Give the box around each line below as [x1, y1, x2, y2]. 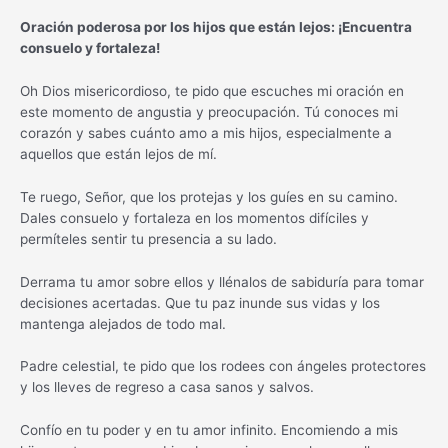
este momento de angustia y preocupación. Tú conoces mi [20, 103, 398, 120]
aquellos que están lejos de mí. [20, 145, 217, 162]
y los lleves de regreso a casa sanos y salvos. [20, 379, 314, 396]
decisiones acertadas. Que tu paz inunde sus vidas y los [20, 294, 380, 311]
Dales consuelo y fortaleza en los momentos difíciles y [20, 209, 369, 226]
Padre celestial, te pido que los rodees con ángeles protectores [20, 358, 426, 375]
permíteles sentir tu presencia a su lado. [20, 230, 277, 247]
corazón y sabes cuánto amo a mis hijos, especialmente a [20, 124, 392, 141]
